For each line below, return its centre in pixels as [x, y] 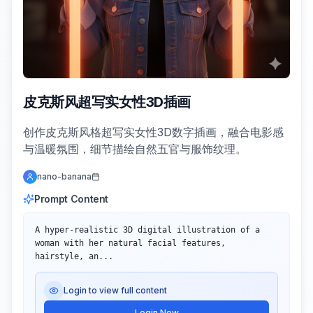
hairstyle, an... [74, 256]
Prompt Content [72, 199]
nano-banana [64, 176]
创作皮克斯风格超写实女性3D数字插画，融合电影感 [153, 132]
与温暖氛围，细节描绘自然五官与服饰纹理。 [135, 149]
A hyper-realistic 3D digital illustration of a [147, 230]
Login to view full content [115, 290]
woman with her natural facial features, [130, 243]
